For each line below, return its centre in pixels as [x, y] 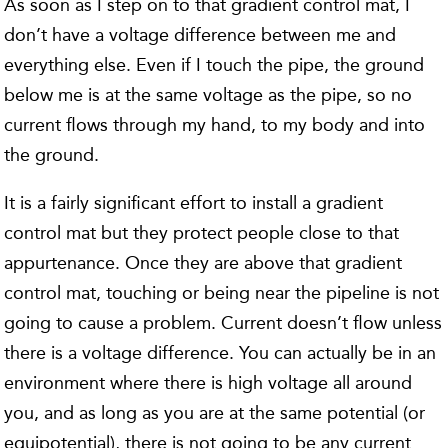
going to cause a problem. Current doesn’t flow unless [223, 322]
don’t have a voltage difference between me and [200, 34]
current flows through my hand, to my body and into [215, 124]
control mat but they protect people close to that [202, 232]
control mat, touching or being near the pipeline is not [222, 292]
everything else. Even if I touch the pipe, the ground [214, 64]
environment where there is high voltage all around [208, 382]
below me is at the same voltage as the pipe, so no [208, 94]
